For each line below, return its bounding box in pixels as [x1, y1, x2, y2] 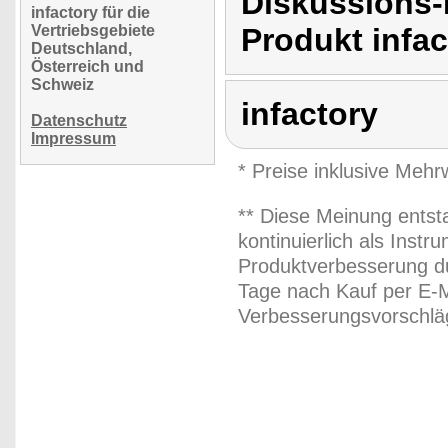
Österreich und [31, 58, 144, 75]
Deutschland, [31, 40, 132, 57]
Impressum [31, 130, 116, 147]
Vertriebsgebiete [31, 22, 155, 39]
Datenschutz [31, 112, 127, 129]
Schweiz [31, 76, 94, 93]
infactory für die [31, 4, 150, 21]
